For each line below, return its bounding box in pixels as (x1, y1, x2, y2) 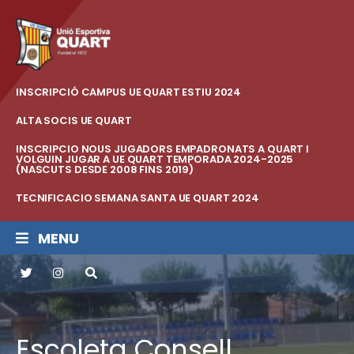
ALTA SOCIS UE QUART (16, 113, 132, 128)
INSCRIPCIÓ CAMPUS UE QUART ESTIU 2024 (16, 85, 242, 100)
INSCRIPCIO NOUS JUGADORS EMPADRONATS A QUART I (16, 141, 310, 156)
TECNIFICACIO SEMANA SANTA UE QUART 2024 (16, 190, 259, 205)
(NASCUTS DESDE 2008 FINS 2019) (16, 162, 194, 177)
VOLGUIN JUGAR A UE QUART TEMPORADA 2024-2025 (16, 152, 294, 167)
